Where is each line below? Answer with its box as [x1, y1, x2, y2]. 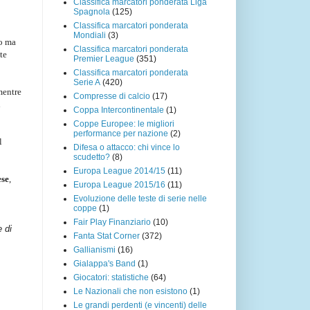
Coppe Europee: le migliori [73, 118, 174, 129]
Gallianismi [73, 244, 116, 255]
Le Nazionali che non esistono [73, 286, 188, 296]
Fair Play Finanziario [73, 217, 151, 227]
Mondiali [73, 30, 106, 40]
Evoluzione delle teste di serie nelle [73, 193, 207, 203]
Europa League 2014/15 [73, 165, 165, 176]
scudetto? [73, 152, 110, 162]
